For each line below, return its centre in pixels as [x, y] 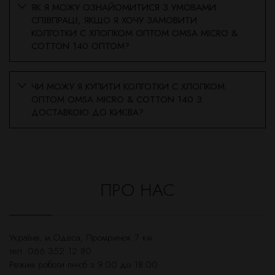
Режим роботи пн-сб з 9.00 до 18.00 [83, 265]
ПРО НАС [137, 190]
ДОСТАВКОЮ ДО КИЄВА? [87, 113]
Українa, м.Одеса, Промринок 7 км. [82, 238]
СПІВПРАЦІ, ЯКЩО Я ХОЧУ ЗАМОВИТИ [114, 21]
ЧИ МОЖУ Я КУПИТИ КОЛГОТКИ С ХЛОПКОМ [128, 87]
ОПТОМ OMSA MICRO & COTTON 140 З [117, 100]
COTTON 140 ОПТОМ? [80, 46]
